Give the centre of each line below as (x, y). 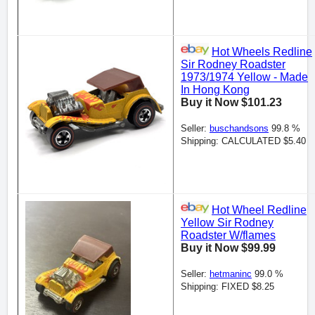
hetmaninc (231, 274)
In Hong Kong (215, 90)
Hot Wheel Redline (259, 210)
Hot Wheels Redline (262, 52)
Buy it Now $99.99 (228, 248)
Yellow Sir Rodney (227, 223)
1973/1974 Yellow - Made (244, 77)
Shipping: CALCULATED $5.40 (243, 141)
